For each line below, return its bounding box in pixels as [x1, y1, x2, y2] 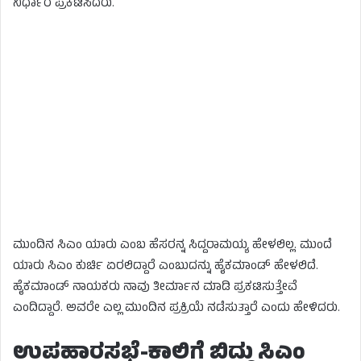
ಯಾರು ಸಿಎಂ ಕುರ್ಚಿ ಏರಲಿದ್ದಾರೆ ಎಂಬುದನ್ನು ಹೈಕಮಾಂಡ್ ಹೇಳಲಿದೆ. [13, 257, 318, 278]
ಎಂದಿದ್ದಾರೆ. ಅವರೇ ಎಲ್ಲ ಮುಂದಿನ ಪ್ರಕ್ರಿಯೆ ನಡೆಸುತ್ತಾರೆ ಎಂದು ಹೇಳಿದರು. [13, 299, 340, 320]
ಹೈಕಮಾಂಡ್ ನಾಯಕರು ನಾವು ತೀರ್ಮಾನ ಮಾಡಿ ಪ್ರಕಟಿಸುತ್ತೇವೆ [13, 278, 297, 299]
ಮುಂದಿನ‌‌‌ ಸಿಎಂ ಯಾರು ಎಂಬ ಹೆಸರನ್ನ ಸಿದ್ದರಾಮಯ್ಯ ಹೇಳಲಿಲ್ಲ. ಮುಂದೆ [13, 236, 332, 257]
